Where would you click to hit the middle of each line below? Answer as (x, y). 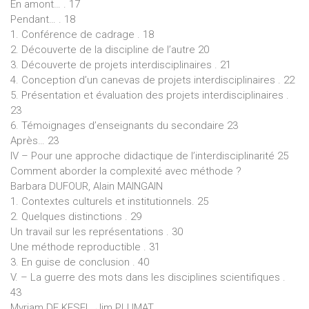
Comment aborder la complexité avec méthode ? (126, 171)
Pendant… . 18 (43, 19)
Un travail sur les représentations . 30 (97, 231)
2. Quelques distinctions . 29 (76, 216)
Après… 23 (34, 140)
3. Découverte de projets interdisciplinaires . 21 (121, 64)
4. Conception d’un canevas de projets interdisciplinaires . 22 (152, 80)
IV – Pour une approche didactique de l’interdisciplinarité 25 (149, 156)
